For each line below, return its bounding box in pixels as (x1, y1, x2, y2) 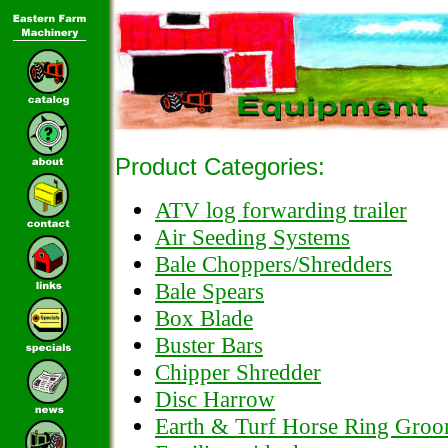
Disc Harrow (155, 386, 275, 412)
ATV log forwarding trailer (155, 197, 407, 223)
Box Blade (155, 305, 253, 331)
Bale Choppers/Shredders (155, 251, 392, 277)
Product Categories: (115, 153, 325, 180)
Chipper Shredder (155, 359, 321, 385)
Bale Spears (155, 278, 264, 304)
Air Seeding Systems (155, 224, 350, 250)
